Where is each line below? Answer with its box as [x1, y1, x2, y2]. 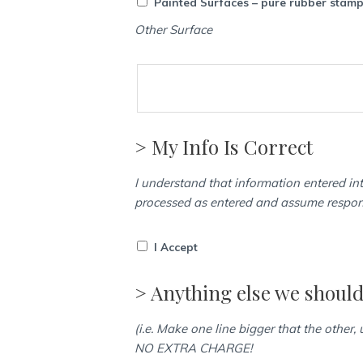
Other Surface [135, 22, 213, 38]
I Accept [154, 240, 199, 254]
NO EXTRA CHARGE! [135, 340, 253, 356]
